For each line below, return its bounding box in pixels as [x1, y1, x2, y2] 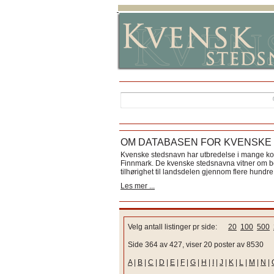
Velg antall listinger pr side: [128, 223, 228, 231]
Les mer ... [120, 182, 155, 190]
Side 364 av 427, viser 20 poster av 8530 [128, 240, 264, 249]
